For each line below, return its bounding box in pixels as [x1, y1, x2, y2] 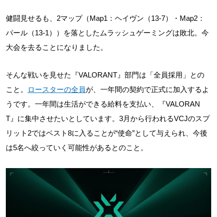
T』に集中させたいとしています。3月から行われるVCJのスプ [6, 114, 210, 123]
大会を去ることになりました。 [6, 43, 108, 51]
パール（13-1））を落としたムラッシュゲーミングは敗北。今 [6, 29, 209, 37]
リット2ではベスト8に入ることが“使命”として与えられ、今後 [6, 129, 207, 137]
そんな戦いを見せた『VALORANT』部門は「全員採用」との [6, 71, 204, 79]
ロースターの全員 [28, 85, 86, 93]
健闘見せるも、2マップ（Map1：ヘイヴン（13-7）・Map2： [6, 14, 205, 22]
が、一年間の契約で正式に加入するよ [86, 85, 209, 93]
